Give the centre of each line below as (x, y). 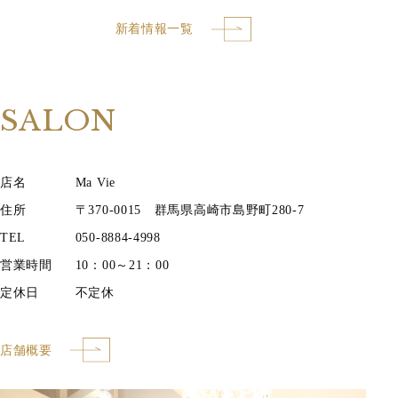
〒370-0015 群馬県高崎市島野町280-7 (190, 211)
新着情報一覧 (154, 29)
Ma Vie (95, 183)
